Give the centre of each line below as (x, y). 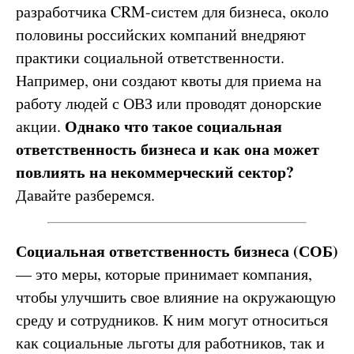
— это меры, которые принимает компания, (164, 274)
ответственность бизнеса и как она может (168, 149)
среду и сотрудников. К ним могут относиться (172, 320)
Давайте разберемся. (85, 195)
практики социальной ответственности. (150, 58)
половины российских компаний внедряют (161, 35)
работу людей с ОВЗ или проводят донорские (169, 104)
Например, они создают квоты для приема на (169, 81)
